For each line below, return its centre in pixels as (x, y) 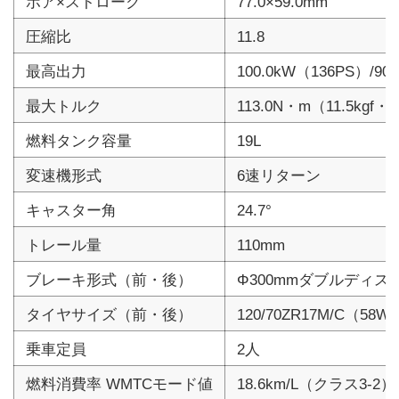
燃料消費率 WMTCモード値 (119, 383)
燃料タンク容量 (78, 140)
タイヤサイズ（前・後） (109, 314)
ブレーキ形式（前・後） (109, 279)
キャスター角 (71, 210)
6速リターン (278, 175)
